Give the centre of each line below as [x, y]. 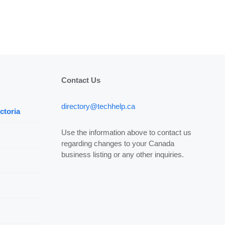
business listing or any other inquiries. [123, 154]
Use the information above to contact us [126, 132]
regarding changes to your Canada [118, 143]
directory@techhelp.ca [98, 106]
